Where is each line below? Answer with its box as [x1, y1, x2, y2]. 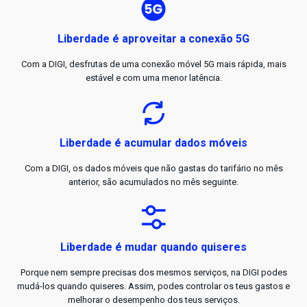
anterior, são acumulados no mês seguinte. [69, 177, 238, 188]
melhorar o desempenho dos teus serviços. [67, 295, 240, 306]
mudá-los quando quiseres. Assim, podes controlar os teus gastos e [17, 281, 290, 292]
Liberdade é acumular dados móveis [60, 136, 247, 150]
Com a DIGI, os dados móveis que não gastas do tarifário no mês [24, 163, 283, 174]
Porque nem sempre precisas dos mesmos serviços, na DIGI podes [20, 267, 287, 278]
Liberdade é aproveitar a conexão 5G [58, 32, 249, 46]
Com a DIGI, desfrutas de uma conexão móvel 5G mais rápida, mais [21, 59, 286, 70]
